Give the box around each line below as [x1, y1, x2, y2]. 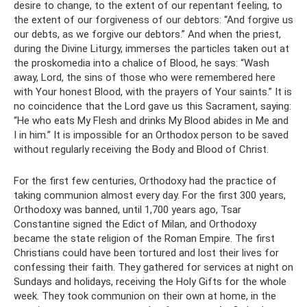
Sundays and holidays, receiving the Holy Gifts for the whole [14, 275, 286, 288]
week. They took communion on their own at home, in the [14, 289, 276, 302]
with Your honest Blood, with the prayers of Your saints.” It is [14, 85, 292, 98]
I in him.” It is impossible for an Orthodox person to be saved [14, 128, 288, 141]
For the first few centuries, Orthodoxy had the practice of [14, 174, 277, 187]
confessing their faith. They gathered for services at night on [14, 260, 293, 273]
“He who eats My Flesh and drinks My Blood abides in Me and [14, 114, 288, 127]
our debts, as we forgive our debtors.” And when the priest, [14, 27, 281, 40]
